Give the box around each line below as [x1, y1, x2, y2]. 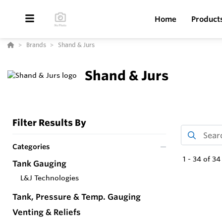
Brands [26, 41, 46, 49]
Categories [12, 142, 50, 152]
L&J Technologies [20, 173, 79, 183]
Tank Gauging [12, 159, 66, 169]
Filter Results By [12, 117, 86, 128]
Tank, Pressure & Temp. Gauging [12, 192, 141, 202]
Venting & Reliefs [12, 207, 81, 218]
